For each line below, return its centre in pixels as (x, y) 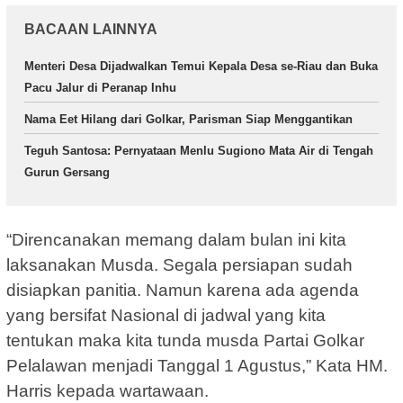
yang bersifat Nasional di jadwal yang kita (166, 315)
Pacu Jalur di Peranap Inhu (100, 88)
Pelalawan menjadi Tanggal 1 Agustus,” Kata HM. (197, 365)
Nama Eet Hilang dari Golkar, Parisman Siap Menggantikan (188, 120)
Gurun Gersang (67, 173)
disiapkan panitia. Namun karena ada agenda (183, 290)
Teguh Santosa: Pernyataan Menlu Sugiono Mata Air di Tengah (199, 151)
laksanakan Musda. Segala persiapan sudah (179, 264)
